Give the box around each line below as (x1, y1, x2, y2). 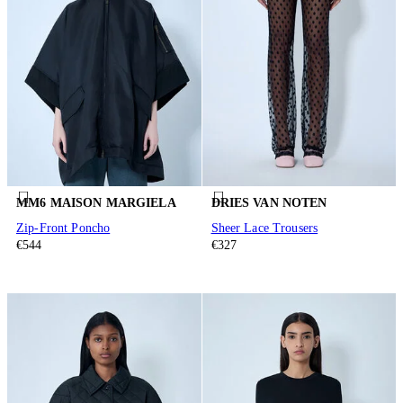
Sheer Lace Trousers (210, 220, 318, 235)
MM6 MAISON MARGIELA (16, 196, 176, 210)
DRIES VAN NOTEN (210, 196, 327, 210)
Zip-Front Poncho (16, 220, 111, 235)
